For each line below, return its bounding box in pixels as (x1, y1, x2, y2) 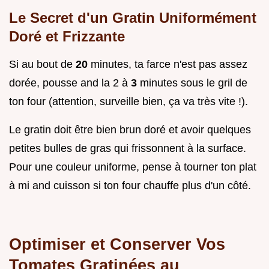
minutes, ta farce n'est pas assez (91, 58, 247, 70)
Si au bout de (9, 58, 76, 70)
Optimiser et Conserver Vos (9, 234, 225, 253)
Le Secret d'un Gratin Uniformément (9, 9, 256, 26)
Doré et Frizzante (9, 28, 125, 44)
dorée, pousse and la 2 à (9, 76, 131, 89)
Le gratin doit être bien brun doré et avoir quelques (9, 123, 251, 136)
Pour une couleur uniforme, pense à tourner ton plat (9, 160, 256, 173)
